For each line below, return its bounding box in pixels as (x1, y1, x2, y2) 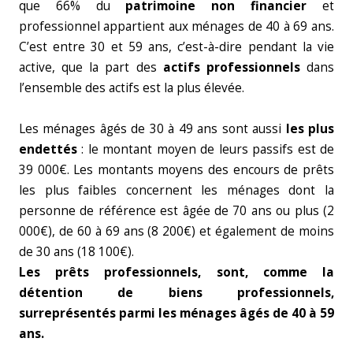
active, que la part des (19, 59, 157, 76)
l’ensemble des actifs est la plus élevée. (19, 80, 244, 96)
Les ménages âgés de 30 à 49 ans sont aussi (19, 121, 286, 137)
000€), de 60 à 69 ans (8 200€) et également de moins (19, 223, 334, 240)
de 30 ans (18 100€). (19, 243, 134, 260)
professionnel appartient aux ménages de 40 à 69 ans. (19, 18, 334, 35)
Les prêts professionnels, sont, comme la (19, 264, 334, 281)
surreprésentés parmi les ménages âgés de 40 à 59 (19, 305, 334, 321)
